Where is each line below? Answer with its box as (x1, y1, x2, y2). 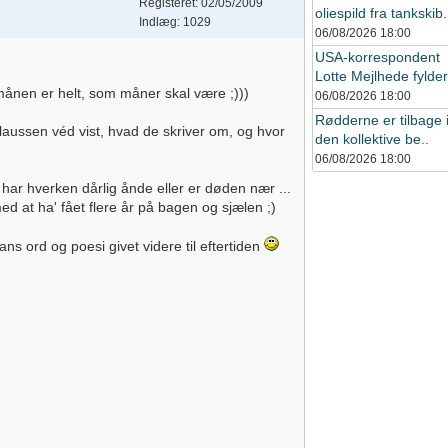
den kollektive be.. (315, 131, 429, 147)
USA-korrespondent (315, 49, 440, 65)
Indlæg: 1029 (139, 15, 211, 29)
